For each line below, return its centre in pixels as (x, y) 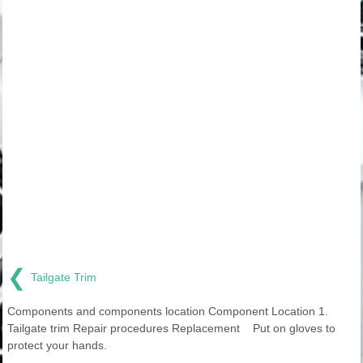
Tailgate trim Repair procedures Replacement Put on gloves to (171, 328)
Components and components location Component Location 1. (168, 311)
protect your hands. (57, 345)
